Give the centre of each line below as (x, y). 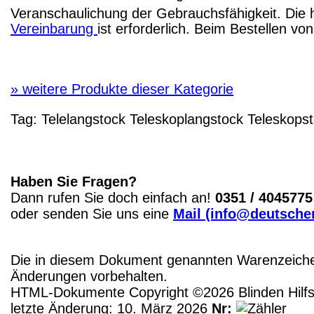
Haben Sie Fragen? (74, 182)
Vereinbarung (54, 29)
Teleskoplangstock (184, 120)
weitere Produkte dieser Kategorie (126, 89)
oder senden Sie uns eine (92, 214)
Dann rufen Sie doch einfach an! (113, 198)
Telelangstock (83, 120)
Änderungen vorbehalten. (89, 277)
